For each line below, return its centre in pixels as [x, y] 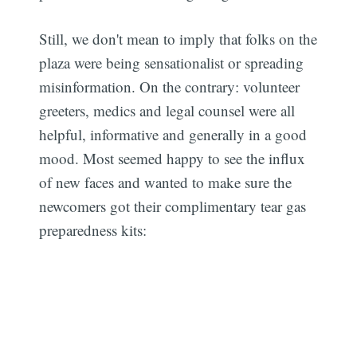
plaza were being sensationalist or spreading [172, 63]
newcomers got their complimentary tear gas [173, 206]
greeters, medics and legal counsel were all [167, 111]
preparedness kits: [93, 230]
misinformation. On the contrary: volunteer [170, 87]
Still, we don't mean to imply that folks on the [178, 39]
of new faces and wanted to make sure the [166, 182]
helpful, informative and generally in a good [173, 135]
